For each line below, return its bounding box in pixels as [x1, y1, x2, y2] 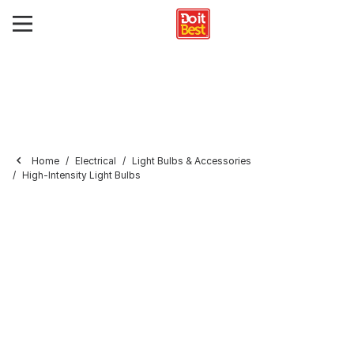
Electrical [75, 155, 116, 167]
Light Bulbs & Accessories [132, 155, 251, 167]
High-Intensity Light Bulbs [22, 169, 141, 181]
